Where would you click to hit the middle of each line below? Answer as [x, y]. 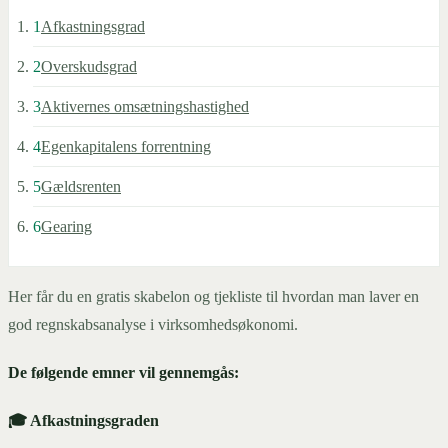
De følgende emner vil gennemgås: [123, 373]
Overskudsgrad [89, 67]
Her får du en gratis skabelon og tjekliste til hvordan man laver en [213, 297]
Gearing [66, 227]
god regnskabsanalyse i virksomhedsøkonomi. [153, 325]
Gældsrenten [81, 187]
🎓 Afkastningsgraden [83, 421]
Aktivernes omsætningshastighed [145, 107]
